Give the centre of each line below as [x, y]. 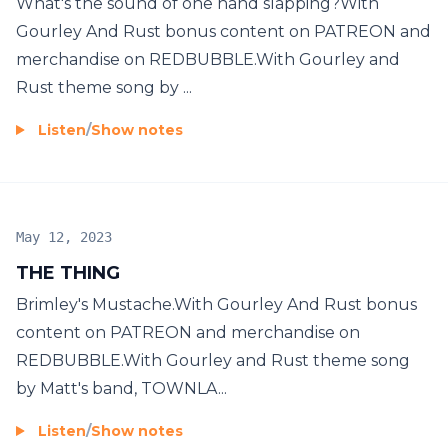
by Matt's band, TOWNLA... [121, 388]
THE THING [68, 272]
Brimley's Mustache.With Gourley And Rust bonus [216, 304]
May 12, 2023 [64, 236]
